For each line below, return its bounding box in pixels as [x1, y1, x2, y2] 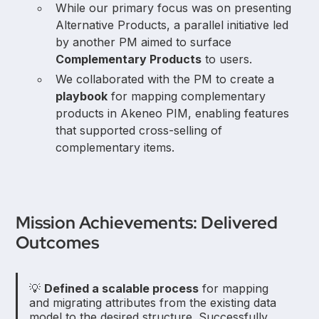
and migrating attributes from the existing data [29, 296, 277, 310]
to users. [202, 52, 253, 67]
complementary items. [56, 140, 175, 155]
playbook [56, 89, 108, 104]
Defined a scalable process [44, 281, 199, 296]
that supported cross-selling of [56, 123, 223, 138]
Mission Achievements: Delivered [16, 211, 278, 234]
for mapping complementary [108, 89, 266, 104]
